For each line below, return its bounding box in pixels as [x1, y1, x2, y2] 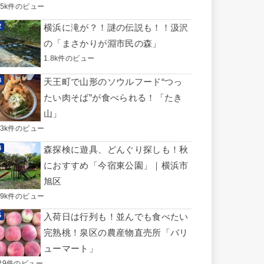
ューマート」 [43, 244, 98, 254]
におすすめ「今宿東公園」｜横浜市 [44, 160, 189, 170]
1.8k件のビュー [44, 54, 95, 62]
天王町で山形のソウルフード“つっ [44, 77, 183, 87]
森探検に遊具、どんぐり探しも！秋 [44, 144, 189, 154]
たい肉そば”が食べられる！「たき [44, 93, 183, 103]
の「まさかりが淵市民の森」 [44, 38, 161, 48]
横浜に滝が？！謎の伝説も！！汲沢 [44, 22, 189, 32]
